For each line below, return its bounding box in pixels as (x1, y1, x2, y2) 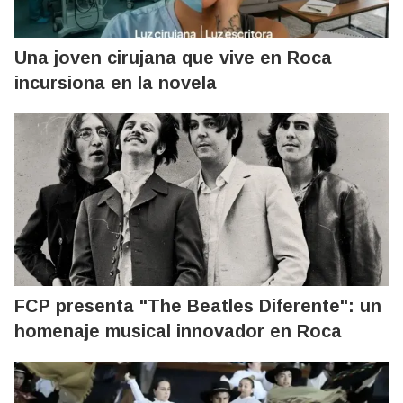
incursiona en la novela (14, 73, 217, 93)
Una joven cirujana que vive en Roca (14, 48, 332, 67)
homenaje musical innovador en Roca (14, 321, 342, 341)
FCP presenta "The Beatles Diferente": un (14, 296, 381, 316)
